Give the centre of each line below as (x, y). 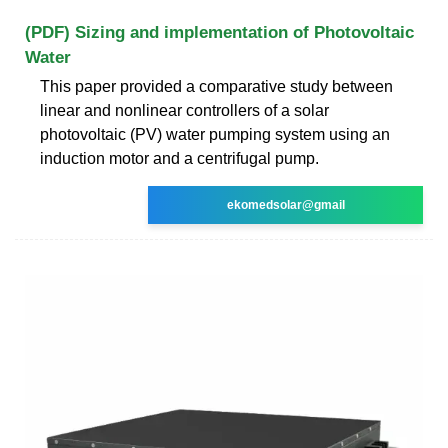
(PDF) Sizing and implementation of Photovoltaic (219, 32)
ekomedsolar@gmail (285, 204)
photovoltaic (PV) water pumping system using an (215, 134)
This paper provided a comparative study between (216, 86)
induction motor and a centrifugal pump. (179, 158)
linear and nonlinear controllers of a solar (184, 110)
